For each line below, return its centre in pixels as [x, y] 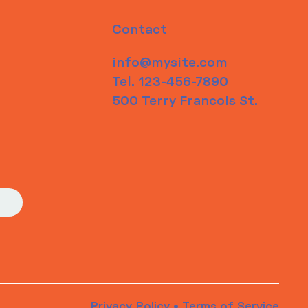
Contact [140, 30]
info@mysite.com [170, 63]
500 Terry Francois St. [185, 101]
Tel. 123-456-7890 [170, 82]
